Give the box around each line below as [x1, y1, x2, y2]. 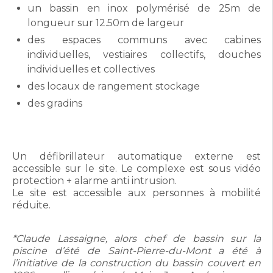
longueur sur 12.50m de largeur [27, 17, 184, 29]
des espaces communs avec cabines [27, 34, 261, 46]
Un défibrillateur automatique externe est [12, 151, 261, 162]
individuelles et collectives [27, 63, 155, 75]
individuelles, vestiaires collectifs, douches [27, 49, 261, 60]
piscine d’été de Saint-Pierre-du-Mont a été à [12, 245, 261, 257]
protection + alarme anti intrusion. [12, 175, 177, 186]
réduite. [12, 199, 51, 211]
